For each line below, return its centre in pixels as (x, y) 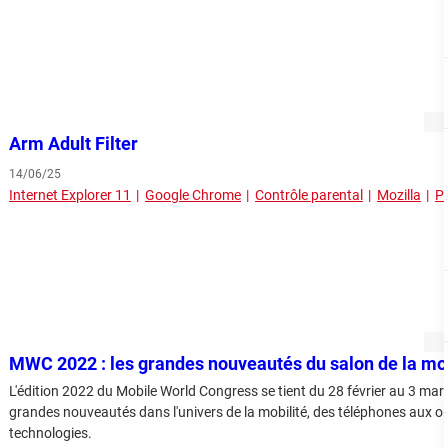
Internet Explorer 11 (70, 195)
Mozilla (399, 195)
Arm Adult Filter (73, 144)
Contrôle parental (309, 195)
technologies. (50, 433)
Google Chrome (193, 195)
